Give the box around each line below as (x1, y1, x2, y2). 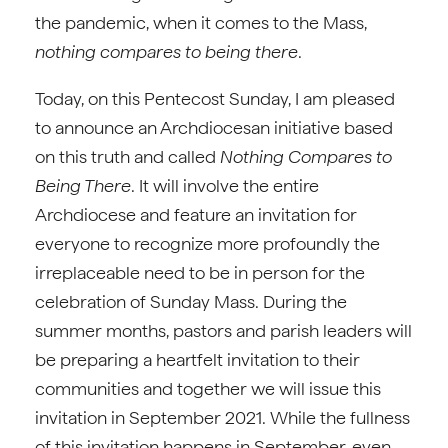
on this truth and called (35, 146, 220, 167)
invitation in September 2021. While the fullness (35, 407, 410, 428)
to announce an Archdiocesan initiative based (35, 117, 393, 138)
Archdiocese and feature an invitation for (35, 204, 357, 225)
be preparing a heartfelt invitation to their (35, 349, 360, 370)
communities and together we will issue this (35, 378, 381, 399)
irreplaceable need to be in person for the (35, 262, 365, 283)
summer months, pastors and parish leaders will (35, 320, 412, 341)
